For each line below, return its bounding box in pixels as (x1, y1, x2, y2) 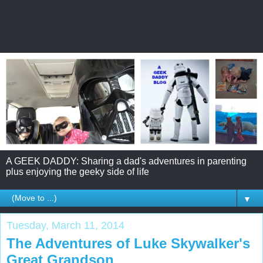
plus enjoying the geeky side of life (6, 166, 149, 177)
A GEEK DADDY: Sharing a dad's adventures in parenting (6, 156, 247, 166)
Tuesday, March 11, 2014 (6, 219, 124, 231)
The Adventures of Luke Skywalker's (6, 235, 250, 251)
